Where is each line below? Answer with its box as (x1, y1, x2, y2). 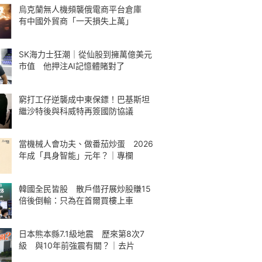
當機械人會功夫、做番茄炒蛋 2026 (19, 139, 153, 149)
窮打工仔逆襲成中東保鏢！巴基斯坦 (19, 94, 150, 104)
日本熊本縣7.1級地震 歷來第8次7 (19, 228, 144, 239)
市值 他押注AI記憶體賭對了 (19, 60, 125, 71)
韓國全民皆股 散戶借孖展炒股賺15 (19, 184, 151, 194)
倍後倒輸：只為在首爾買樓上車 (19, 195, 133, 205)
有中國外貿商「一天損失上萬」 (19, 16, 133, 26)
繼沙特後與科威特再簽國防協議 (19, 105, 133, 116)
